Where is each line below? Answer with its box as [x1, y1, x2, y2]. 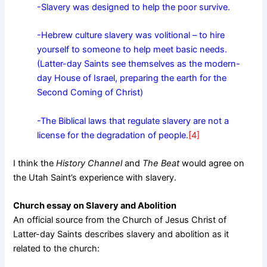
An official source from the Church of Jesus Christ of [13, 215, 227, 226]
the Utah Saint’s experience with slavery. [13, 172, 177, 183]
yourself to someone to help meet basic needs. [37, 44, 228, 55]
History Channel [56, 157, 123, 169]
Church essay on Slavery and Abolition [13, 200, 177, 212]
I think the [13, 157, 57, 169]
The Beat [142, 157, 180, 169]
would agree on [179, 157, 245, 169]
